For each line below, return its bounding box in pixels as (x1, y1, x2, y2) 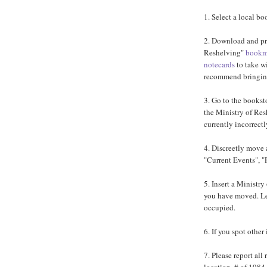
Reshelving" (204, 47, 246, 58)
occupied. (204, 202, 235, 213)
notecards (204, 59, 235, 70)
